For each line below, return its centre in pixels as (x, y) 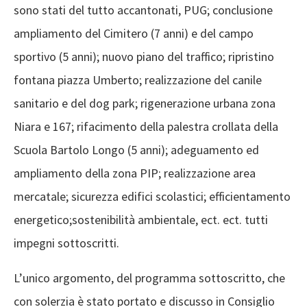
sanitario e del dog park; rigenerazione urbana (131, 103)
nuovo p (122, 57)
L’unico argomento (62, 278)
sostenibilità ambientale (134, 220)
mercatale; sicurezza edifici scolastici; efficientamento (152, 196)
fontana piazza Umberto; (79, 80)
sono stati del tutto (65, 10)
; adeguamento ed (212, 150)
